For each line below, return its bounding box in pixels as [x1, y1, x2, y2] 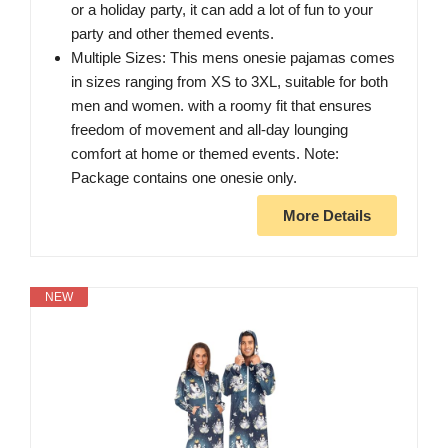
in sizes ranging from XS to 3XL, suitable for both [71, 73, 388, 91]
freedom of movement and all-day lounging [71, 121, 348, 139]
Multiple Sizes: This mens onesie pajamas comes [71, 49, 395, 67]
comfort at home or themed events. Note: [71, 145, 339, 163]
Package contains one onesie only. [71, 169, 297, 187]
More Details [283, 207, 371, 225]
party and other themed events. [71, 25, 274, 43]
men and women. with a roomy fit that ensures [71, 97, 372, 115]
